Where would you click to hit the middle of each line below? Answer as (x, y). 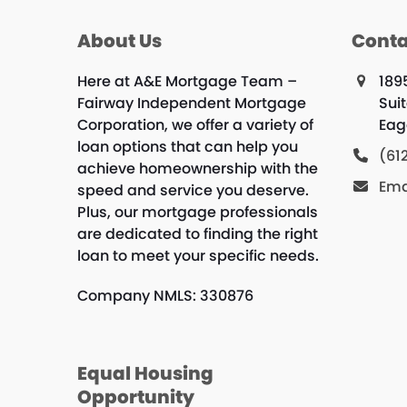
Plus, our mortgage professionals (197, 213)
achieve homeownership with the (197, 169)
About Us (119, 41)
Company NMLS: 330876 (165, 296)
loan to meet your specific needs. (198, 256)
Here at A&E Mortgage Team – (187, 82)
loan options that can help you (187, 147)
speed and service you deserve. (193, 191)
